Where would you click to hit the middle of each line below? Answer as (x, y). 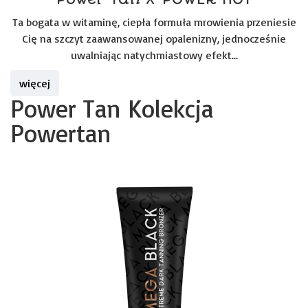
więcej (35, 83)
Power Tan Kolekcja (112, 108)
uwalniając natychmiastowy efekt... (154, 55)
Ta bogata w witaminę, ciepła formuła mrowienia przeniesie (154, 22)
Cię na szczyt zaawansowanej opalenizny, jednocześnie (154, 38)
